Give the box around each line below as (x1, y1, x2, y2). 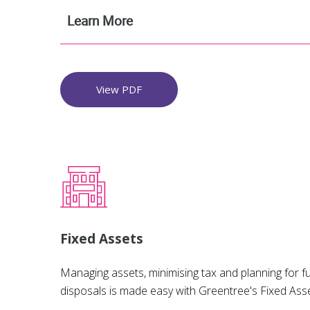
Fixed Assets (60, 230, 143, 248)
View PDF (96, 82, 142, 97)
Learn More (67, 12, 133, 30)
